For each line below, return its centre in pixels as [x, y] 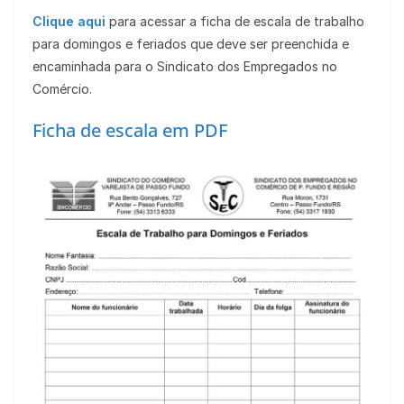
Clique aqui [69, 22]
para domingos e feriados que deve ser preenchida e [191, 44]
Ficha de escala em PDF [130, 131]
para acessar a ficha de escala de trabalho [235, 22]
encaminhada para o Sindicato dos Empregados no [185, 67]
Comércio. [62, 89]
